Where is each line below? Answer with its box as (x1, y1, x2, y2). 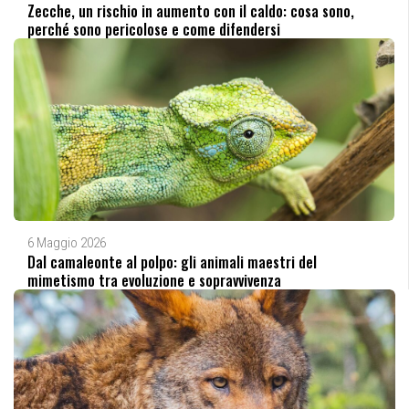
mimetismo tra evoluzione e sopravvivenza (27, 268, 281, 291)
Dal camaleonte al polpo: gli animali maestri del (27, 250, 317, 273)
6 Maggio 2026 (27, 234, 106, 251)
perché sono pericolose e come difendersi (27, 17, 280, 40)
